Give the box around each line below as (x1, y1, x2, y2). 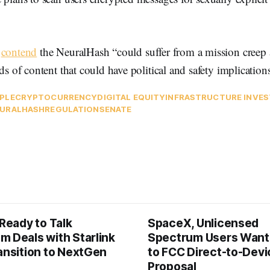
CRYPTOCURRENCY (14, 92, 98, 102)
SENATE (99, 104, 132, 115)
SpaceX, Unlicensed (148, 216, 259, 231)
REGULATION (45, 104, 99, 115)
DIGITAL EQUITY (97, 92, 166, 102)
